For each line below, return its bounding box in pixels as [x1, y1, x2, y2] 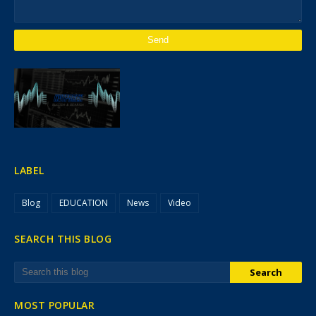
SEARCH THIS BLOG [14, 232, 111, 245]
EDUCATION [59, 197, 108, 209]
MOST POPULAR [14, 298, 95, 312]
